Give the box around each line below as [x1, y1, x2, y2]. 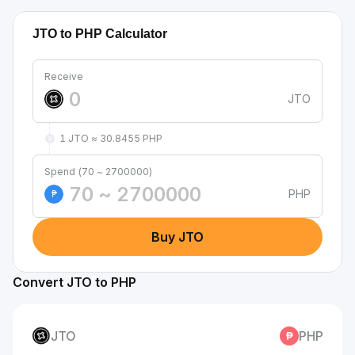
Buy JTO [151, 229, 204, 245]
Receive [44, 71, 83, 82]
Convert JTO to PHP [13, 274, 136, 290]
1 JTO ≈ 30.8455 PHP [59, 132, 162, 144]
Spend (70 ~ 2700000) [44, 166, 152, 177]
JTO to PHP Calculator [32, 27, 167, 40]
